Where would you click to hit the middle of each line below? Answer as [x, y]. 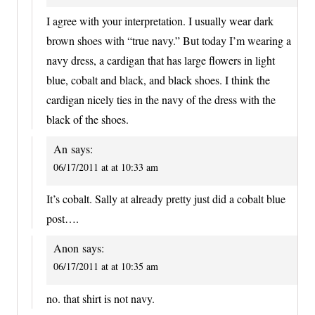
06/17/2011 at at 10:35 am [106, 266]
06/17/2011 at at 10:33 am [106, 167]
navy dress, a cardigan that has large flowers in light [161, 60]
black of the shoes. [88, 119]
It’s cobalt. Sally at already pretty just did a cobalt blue [166, 199]
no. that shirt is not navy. [101, 298]
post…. [63, 219]
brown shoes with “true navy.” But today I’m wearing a [169, 40]
